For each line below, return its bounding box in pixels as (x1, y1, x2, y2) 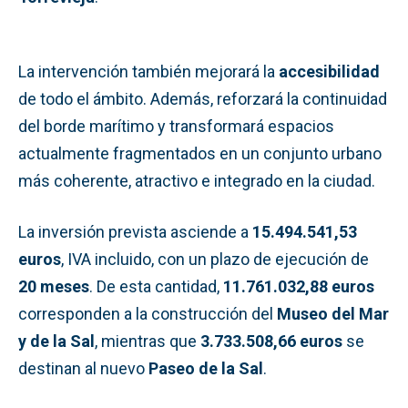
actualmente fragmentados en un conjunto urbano (18, 143, 382, 163)
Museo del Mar (277, 303, 389, 323)
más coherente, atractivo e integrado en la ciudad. (18, 170, 375, 190)
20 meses (18, 276, 89, 296)
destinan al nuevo (18, 358, 148, 378)
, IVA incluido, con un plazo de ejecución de (61, 249, 369, 269)
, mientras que (95, 331, 200, 351)
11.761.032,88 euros (223, 276, 374, 296)
